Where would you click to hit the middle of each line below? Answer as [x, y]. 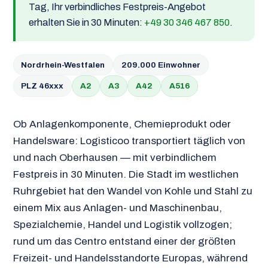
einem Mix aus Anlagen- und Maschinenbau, [117, 208]
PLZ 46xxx [42, 86]
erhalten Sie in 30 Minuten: [86, 23]
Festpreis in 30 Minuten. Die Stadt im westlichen [126, 174]
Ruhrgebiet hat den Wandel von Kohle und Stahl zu [133, 191]
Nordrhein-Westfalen [63, 65]
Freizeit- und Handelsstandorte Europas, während [130, 258]
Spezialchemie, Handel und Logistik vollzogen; [122, 224]
